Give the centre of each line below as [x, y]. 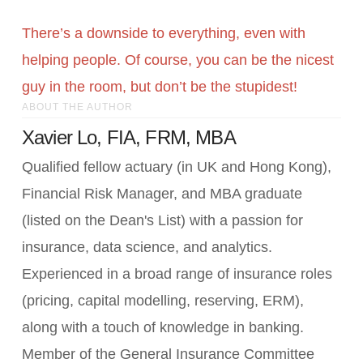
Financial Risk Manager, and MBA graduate [162, 194]
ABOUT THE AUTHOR [77, 107]
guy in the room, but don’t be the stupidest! [159, 87]
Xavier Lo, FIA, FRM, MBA [128, 137]
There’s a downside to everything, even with [163, 34]
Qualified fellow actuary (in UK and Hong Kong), [176, 167]
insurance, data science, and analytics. [147, 248]
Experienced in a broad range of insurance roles [177, 274]
